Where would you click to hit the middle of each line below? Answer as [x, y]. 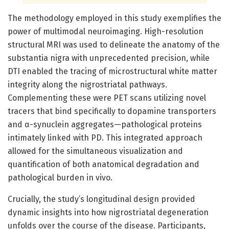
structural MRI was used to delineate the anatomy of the [114, 44]
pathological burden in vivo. [60, 177]
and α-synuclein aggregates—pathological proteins [105, 124]
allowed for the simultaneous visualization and [95, 151]
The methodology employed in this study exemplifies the [114, 18]
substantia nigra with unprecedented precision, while [109, 58]
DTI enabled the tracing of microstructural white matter [112, 71]
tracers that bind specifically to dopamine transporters [112, 111]
